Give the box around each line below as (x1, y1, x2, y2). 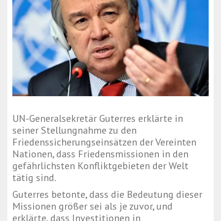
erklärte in (136, 112, 183, 125)
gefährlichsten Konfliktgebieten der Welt (12, 159, 188, 173)
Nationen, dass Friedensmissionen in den (12, 147, 188, 161)
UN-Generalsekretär (12, 112, 99, 125)
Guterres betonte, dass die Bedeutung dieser (12, 188, 202, 201)
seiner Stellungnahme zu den (12, 124, 137, 137)
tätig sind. (12, 171, 56, 184)
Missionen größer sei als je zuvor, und (12, 200, 173, 213)
